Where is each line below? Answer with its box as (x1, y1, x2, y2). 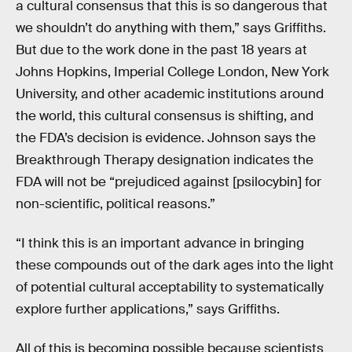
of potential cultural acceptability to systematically (16, 279, 324, 296)
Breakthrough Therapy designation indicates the (16, 152, 313, 169)
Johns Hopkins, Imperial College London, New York (16, 64, 329, 81)
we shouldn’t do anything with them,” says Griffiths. (16, 20, 326, 37)
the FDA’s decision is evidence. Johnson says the (16, 130, 316, 147)
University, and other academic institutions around (16, 86, 324, 103)
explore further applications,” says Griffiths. (16, 301, 280, 318)
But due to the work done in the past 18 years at (16, 42, 307, 59)
